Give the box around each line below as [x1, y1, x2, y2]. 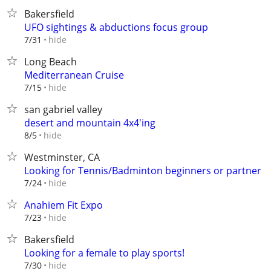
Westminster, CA [24, 151, 100, 164]
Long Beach [24, 55, 77, 68]
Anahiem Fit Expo [24, 198, 103, 212]
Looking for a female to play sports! [24, 246, 184, 260]
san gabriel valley [24, 103, 102, 116]
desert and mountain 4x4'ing [24, 116, 155, 129]
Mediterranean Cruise [24, 68, 124, 82]
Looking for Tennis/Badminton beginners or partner [24, 164, 261, 177]
